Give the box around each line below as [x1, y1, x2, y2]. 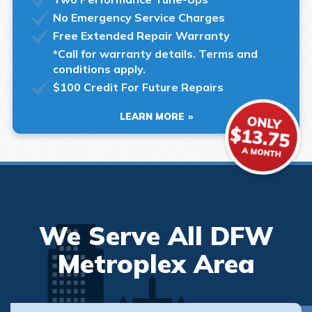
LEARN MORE [119, 110, 185, 122]
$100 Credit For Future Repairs [52, 79, 224, 94]
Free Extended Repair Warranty [52, 28, 230, 42]
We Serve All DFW [38, 219, 274, 251]
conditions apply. [52, 61, 146, 76]
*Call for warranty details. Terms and [52, 46, 258, 61]
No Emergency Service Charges [52, 10, 225, 24]
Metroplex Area [57, 247, 255, 279]
